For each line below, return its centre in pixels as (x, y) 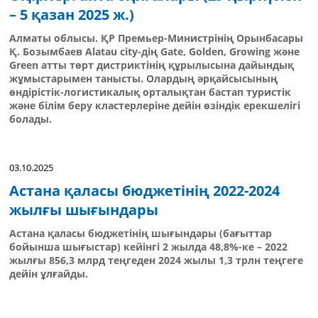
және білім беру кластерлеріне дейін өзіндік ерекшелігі (155, 105)
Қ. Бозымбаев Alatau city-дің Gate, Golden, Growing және (154, 51)
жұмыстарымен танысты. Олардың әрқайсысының (143, 78)
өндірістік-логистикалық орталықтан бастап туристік (150, 92)
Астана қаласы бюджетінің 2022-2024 (144, 191)
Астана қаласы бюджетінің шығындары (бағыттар (141, 233)
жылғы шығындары (84, 210)
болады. (31, 119)
